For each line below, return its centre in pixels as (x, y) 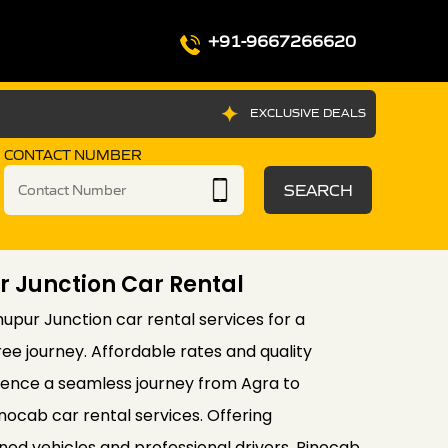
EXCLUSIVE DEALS (308, 112)
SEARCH (318, 190)
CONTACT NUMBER (73, 155)
